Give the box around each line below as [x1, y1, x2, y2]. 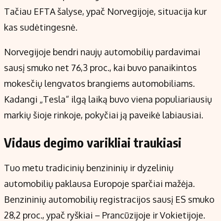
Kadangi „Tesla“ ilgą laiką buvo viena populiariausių [4, 94, 212, 105]
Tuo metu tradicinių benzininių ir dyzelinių [4, 162, 174, 174]
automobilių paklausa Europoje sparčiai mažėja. [4, 178, 195, 189]
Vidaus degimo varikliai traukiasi [4, 135, 182, 151]
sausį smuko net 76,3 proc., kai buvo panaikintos [4, 62, 197, 74]
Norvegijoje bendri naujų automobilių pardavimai [4, 46, 200, 58]
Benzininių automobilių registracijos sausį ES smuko [4, 194, 215, 205]
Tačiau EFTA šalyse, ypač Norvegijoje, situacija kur [4, 6, 207, 17]
